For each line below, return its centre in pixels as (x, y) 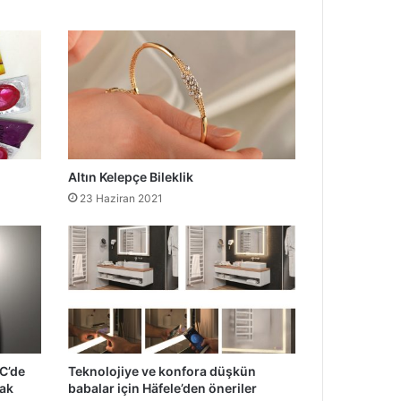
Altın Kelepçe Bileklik (130, 176)
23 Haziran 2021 (121, 198)
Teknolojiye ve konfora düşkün (162, 371)
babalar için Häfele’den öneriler (162, 388)
